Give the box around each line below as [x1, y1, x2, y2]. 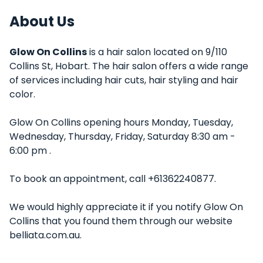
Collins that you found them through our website [9, 214, 232, 228]
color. [9, 87, 35, 101]
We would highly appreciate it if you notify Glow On [9, 200, 243, 214]
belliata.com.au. [9, 228, 82, 242]
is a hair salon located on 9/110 [87, 45, 227, 59]
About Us [9, 12, 75, 31]
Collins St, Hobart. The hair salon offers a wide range [9, 59, 248, 73]
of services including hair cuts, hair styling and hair [9, 73, 238, 87]
